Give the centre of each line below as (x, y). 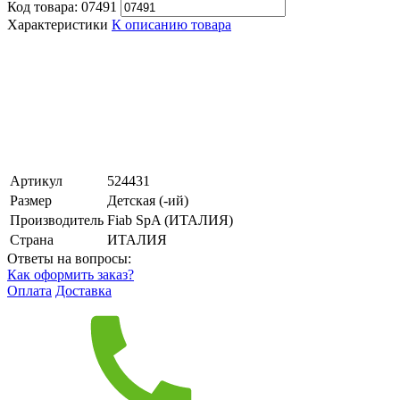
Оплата (29, 290)
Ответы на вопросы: (69, 258)
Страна (32, 239)
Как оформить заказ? (71, 274)
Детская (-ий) (148, 200)
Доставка (83, 290)
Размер (31, 200)
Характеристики (58, 24)
